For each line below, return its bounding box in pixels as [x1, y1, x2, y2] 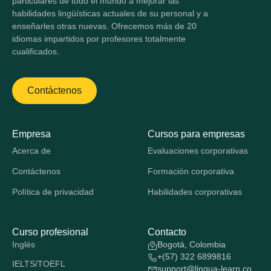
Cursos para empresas [148, 129, 245, 139]
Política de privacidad [12, 187, 94, 197]
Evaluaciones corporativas [148, 146, 248, 155]
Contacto [148, 227, 186, 237]
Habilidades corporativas [148, 187, 242, 197]
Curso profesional [12, 227, 88, 237]
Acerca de [12, 146, 51, 155]
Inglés [12, 240, 35, 249]
